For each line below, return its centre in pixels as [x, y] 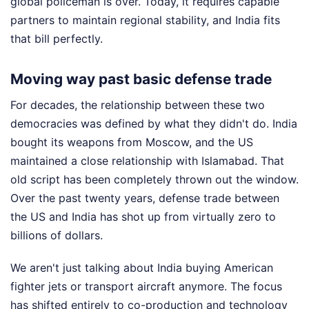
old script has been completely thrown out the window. [154, 179]
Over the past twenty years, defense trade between [145, 198]
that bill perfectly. [57, 39]
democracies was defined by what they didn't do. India [154, 123]
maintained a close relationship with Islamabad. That [147, 160]
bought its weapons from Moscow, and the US [132, 142]
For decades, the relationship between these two [138, 104]
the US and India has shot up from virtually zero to [143, 216]
